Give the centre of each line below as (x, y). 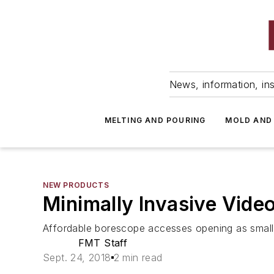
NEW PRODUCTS (76, 185)
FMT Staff (103, 243)
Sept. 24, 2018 (77, 257)
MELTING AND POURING (155, 120)
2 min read (138, 257)
